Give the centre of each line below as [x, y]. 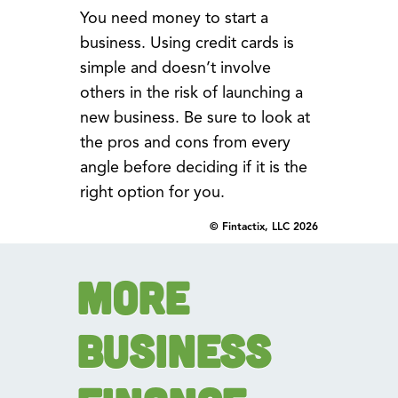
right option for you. [152, 192]
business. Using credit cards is [187, 43]
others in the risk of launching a [191, 93]
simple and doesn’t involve [175, 68]
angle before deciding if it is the [193, 167]
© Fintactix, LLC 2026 [264, 227]
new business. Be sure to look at [195, 118]
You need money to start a [174, 18]
